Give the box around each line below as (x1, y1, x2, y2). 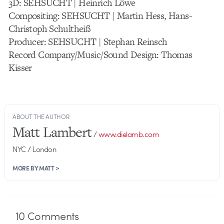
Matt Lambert (12, 121, 92, 142)
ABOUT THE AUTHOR (12, 111, 69, 121)
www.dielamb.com (98, 128, 159, 139)
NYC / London (12, 143, 56, 154)
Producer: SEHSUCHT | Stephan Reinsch (8, 34, 167, 48)
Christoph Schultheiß (8, 21, 90, 35)
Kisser (8, 60, 32, 74)
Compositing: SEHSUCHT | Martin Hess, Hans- (8, 8, 192, 22)
